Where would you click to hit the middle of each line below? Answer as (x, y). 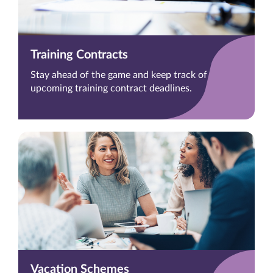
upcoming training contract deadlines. (111, 89)
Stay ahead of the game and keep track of (119, 75)
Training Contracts (79, 55)
